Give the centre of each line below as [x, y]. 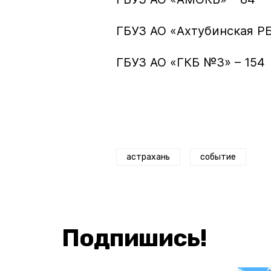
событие [218, 157]
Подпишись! [134, 238]
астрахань [148, 157]
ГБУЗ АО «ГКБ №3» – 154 [191, 62]
